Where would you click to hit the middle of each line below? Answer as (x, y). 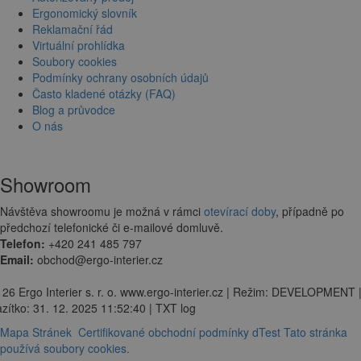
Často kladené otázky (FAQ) (104, 93)
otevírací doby (240, 211)
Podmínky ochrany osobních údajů (120, 77)
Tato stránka (315, 332)
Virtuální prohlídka (79, 45)
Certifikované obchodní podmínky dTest (179, 332)
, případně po (310, 211)
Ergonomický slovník (85, 12)
